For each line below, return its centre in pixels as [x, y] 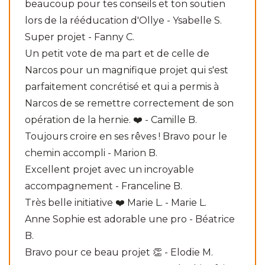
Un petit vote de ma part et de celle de [117, 53]
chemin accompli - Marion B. [91, 153]
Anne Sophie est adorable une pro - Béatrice [130, 219]
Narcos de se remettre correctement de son [129, 103]
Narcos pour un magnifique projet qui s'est [127, 70]
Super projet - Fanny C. [80, 37]
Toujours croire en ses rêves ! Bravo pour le [126, 136]
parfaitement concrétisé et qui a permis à [122, 86]
